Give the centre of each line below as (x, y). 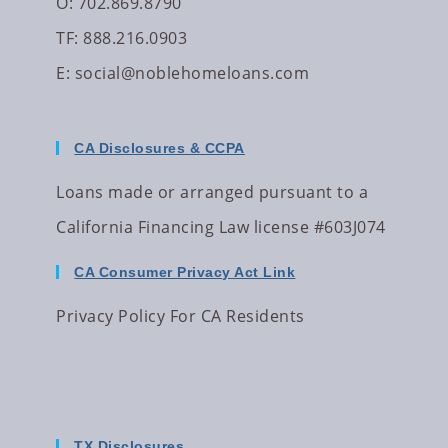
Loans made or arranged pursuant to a (212, 191)
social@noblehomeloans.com (192, 72)
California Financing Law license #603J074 (221, 226)
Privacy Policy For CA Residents (180, 315)
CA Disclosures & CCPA (159, 147)
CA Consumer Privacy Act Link (185, 271)
